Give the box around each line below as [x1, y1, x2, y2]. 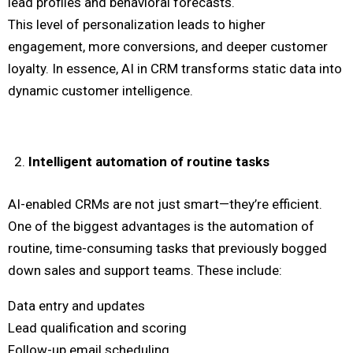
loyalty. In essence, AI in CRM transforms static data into [8, 61, 342, 77]
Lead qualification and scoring [8, 319, 187, 336]
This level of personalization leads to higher [8, 17, 266, 33]
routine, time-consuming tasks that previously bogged [8, 240, 327, 256]
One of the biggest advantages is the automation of [8, 217, 314, 234]
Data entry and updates [8, 297, 145, 314]
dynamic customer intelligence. [8, 83, 193, 99]
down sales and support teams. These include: [8, 262, 282, 278]
